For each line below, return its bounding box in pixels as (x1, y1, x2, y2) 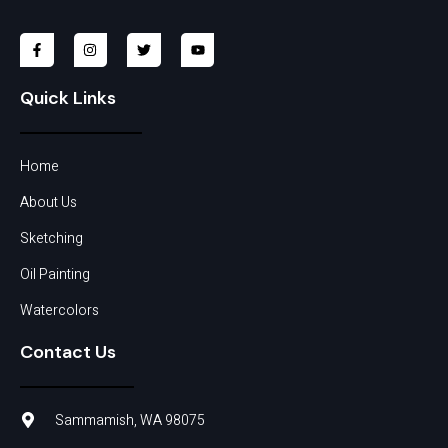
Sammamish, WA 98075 (55, 409, 205, 431)
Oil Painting (20, 263, 90, 285)
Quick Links (20, 85, 116, 110)
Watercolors (20, 299, 99, 321)
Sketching (20, 227, 83, 249)
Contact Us (20, 339, 116, 364)
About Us (20, 191, 77, 213)
